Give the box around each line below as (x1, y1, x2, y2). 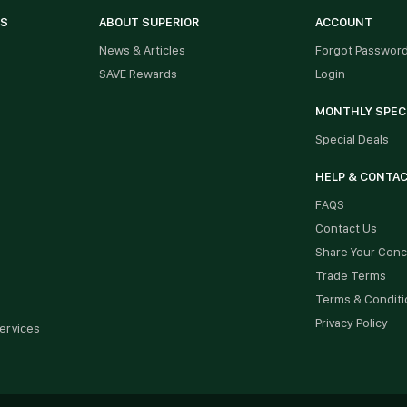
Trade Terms (314, 268, 386, 283)
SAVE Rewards (98, 66, 177, 81)
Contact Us (314, 221, 377, 235)
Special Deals (314, 132, 389, 146)
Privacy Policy (314, 315, 388, 330)
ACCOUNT (314, 15, 372, 29)
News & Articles (98, 43, 185, 57)
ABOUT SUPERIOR (98, 15, 199, 29)
